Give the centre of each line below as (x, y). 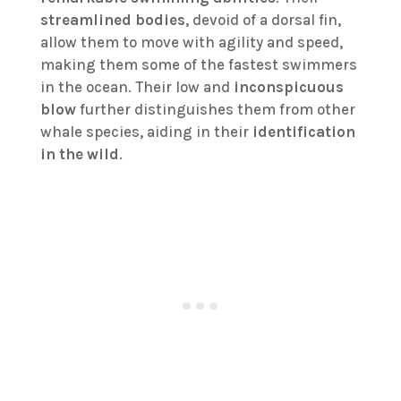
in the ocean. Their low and (137, 87)
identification (303, 132)
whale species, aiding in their (146, 132)
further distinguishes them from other (215, 110)
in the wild (79, 154)
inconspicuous (288, 87)
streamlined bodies (112, 20)
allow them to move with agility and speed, (191, 43)
